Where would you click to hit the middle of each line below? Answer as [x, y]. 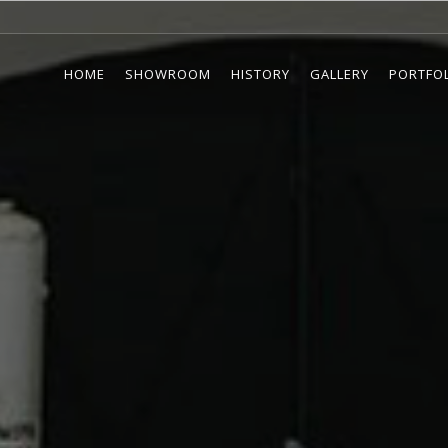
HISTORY [260, 74]
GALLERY [339, 74]
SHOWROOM [168, 74]
